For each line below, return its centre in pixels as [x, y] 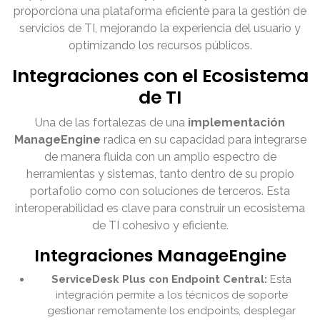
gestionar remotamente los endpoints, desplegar [171, 311]
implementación [236, 123]
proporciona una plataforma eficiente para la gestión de [160, 11]
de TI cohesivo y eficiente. [160, 226]
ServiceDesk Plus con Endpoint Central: [159, 280]
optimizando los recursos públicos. [160, 46]
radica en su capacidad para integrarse [203, 140]
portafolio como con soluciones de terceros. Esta [160, 191]
